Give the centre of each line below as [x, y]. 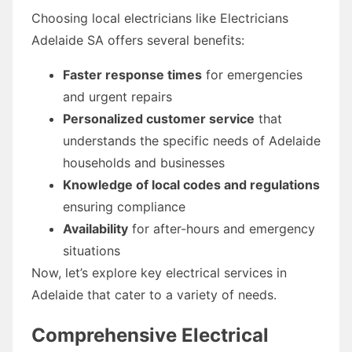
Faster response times [132, 74]
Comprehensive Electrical [150, 335]
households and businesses [144, 162]
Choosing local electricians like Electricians [160, 18]
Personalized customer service [159, 118]
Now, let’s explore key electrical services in [159, 272]
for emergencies [252, 74]
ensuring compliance [124, 206]
